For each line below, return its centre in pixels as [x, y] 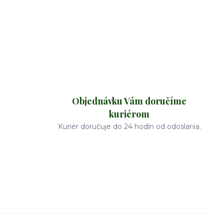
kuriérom [129, 114]
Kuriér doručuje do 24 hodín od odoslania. [129, 126]
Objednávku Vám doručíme [129, 101]
